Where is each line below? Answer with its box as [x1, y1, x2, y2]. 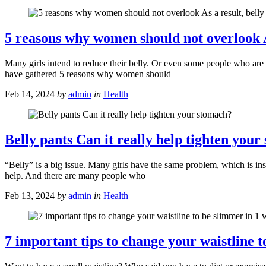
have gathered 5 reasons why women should [5, 69, 171, 80]
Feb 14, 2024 [5, 89, 55, 100]
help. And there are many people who [5, 170, 145, 180]
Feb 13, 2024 [5, 190, 55, 201]
